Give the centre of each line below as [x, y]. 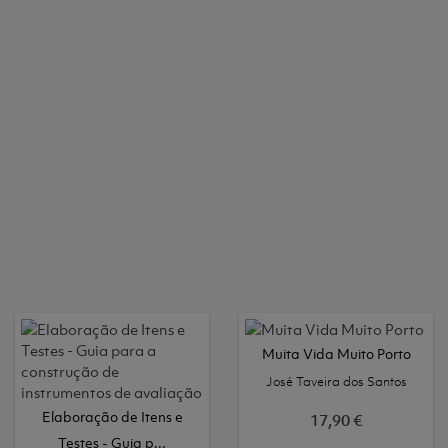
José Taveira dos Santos [336, 381]
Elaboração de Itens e [112, 416]
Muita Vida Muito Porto [336, 353]
